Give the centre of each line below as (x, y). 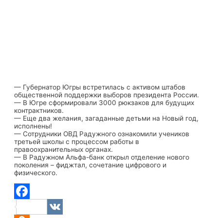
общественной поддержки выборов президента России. (107, 95)
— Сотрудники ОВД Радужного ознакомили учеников (102, 134)
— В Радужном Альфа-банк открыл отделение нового (102, 157)
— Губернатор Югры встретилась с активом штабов (100, 87)
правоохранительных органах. (64, 149)
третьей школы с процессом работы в (77, 141)
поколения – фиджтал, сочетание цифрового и (91, 165)
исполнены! (33, 126)
